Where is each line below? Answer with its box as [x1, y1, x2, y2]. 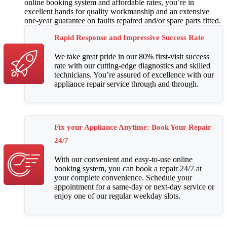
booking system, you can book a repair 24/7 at [54, 164, 202, 173]
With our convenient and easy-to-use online [54, 155, 193, 164]
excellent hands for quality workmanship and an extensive [24, 7, 209, 16]
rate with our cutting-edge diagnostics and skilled [54, 61, 210, 70]
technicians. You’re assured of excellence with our [54, 70, 214, 80]
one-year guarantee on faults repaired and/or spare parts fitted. [24, 16, 221, 25]
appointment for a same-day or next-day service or [54, 182, 214, 192]
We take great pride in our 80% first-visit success [54, 52, 209, 61]
